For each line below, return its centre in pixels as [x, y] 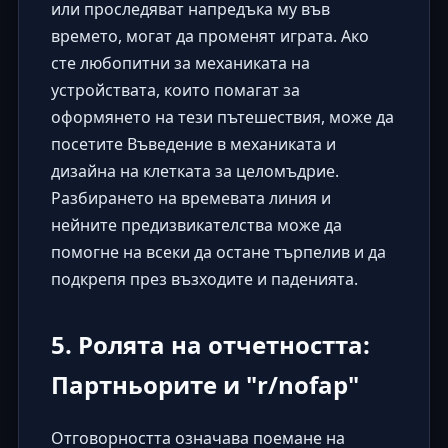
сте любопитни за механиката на [180, 63]
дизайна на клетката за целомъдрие [192, 171]
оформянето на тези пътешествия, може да [222, 117]
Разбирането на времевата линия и [190, 198]
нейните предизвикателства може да [196, 225]
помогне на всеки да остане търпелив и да [218, 252]
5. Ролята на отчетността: [210, 345]
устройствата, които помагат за [175, 90]
